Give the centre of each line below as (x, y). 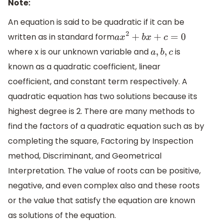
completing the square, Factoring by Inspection (101, 141)
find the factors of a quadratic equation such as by (106, 126)
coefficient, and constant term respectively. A (98, 82)
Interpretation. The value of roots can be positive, (104, 171)
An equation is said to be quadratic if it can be (96, 22)
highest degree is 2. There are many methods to (101, 111)
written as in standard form (61, 37)
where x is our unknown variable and (79, 52)
